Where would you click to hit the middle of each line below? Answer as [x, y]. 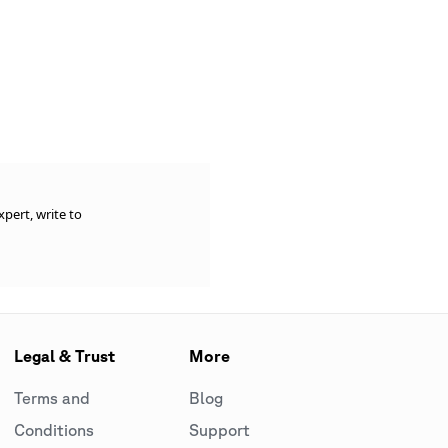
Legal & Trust [64, 356]
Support [219, 430]
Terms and [51, 398]
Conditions [53, 430]
